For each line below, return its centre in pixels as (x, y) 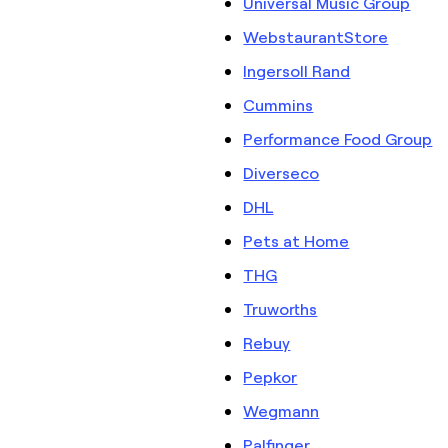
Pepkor (270, 376)
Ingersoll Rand (297, 70)
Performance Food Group (338, 138)
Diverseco (281, 172)
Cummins (278, 104)
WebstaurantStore (316, 36)
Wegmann (281, 410)
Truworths (280, 308)
